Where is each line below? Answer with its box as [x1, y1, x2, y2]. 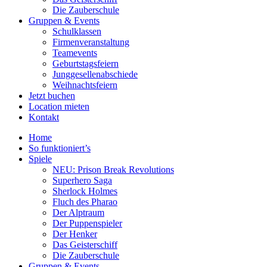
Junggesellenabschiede [52, 69, 138, 80]
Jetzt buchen [29, 91, 75, 101]
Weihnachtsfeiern [52, 80, 117, 91]
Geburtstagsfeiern [52, 58, 119, 69]
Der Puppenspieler [52, 218, 122, 229]
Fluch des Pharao [52, 197, 117, 207]
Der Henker [52, 229, 97, 240]
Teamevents [52, 48, 97, 58]
